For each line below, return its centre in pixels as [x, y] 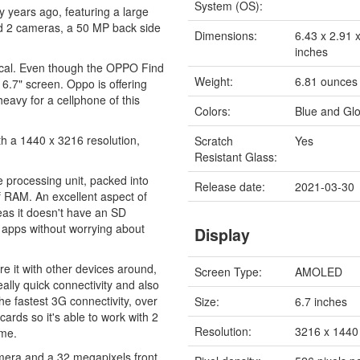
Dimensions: [226, 35]
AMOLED [319, 271]
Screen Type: [229, 271]
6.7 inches [321, 301]
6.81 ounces [327, 81]
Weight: [214, 81]
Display [223, 235]
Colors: [213, 110]
